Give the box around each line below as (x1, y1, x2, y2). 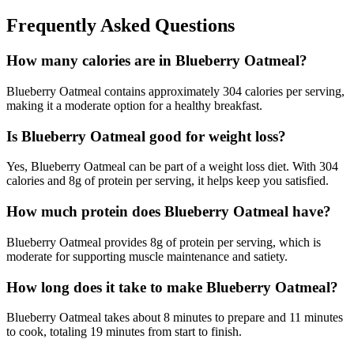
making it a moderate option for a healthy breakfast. (6, 99, 262, 113)
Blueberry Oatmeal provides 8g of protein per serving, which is (6, 235, 321, 249)
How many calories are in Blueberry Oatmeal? (6, 52, 307, 70)
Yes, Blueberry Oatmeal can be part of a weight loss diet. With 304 (6, 160, 338, 174)
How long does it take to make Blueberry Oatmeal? (6, 278, 338, 296)
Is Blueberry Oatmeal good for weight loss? (6, 127, 286, 145)
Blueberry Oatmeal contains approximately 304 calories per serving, (6, 85, 345, 99)
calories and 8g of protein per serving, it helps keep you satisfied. (6, 174, 329, 188)
